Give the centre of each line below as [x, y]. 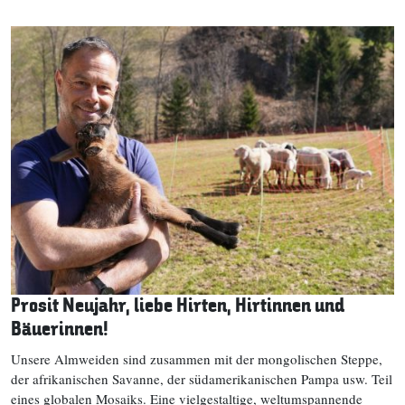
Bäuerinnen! [60, 329]
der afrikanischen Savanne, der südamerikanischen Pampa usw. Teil [202, 378]
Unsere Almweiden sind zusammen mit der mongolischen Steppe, [197, 358]
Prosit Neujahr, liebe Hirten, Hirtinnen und [178, 306]
